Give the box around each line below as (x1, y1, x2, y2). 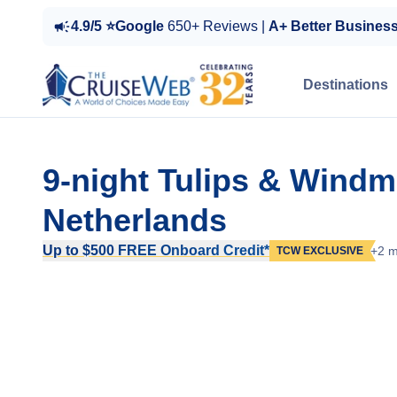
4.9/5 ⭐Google (71, 19, 167, 34)
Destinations (303, 77, 388, 92)
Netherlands (43, 202, 227, 238)
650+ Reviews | (167, 19, 269, 34)
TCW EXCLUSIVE (276, 245, 363, 257)
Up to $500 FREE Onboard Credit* (43, 243, 269, 258)
